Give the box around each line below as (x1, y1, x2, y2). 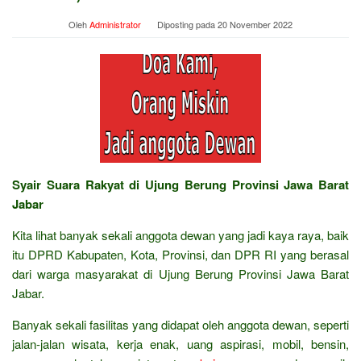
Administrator (89, 17, 141, 31)
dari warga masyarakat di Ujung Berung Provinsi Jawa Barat (12, 264, 349, 282)
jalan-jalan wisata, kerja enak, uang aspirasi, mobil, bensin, (12, 334, 349, 352)
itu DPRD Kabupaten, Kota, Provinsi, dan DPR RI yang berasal (12, 245, 349, 263)
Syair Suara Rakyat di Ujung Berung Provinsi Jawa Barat (12, 175, 349, 193)
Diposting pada (157, 17, 218, 31)
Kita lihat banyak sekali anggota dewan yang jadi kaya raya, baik (12, 226, 349, 243)
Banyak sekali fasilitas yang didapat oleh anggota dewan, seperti (12, 315, 349, 333)
